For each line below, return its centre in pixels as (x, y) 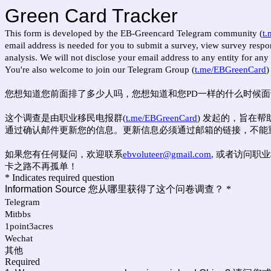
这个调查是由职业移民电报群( (65, 118)
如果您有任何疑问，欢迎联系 (64, 154)
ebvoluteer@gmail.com (167, 154)
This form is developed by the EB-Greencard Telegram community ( (134, 33)
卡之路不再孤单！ (41, 166)
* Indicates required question (60, 178)
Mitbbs (18, 214)
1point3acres (29, 226)
